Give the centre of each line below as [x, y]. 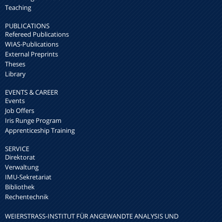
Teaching [18, 7]
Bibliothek [20, 187]
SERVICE [17, 148]
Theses [15, 64]
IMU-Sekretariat [28, 177]
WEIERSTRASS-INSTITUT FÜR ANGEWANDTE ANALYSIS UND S [92, 216]
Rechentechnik [27, 196]
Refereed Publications [37, 34]
